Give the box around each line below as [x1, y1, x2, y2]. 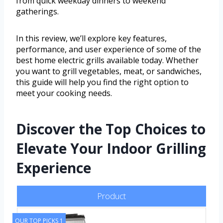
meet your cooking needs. [16, 88, 112, 99]
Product [97, 190, 126, 202]
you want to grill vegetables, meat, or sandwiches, [16, 66, 202, 77]
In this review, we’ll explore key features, [16, 33, 167, 44]
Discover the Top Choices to [16, 119, 206, 139]
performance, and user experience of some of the [16, 44, 201, 55]
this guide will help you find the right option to [16, 77, 189, 88]
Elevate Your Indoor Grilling [16, 139, 206, 158]
